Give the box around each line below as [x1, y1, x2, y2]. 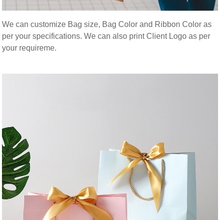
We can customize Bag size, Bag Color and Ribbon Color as [2, 20, 212, 29]
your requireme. [2, 44, 57, 53]
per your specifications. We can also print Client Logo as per [2, 32, 211, 41]
